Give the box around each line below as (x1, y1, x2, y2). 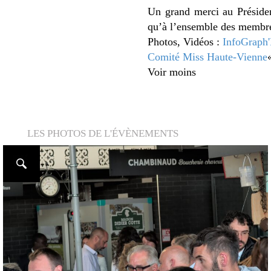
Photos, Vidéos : (148, 36, 223, 48)
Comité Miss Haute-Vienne (148, 51, 267, 63)
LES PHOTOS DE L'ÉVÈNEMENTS (27, 128, 178, 139)
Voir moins (148, 66, 196, 78)
